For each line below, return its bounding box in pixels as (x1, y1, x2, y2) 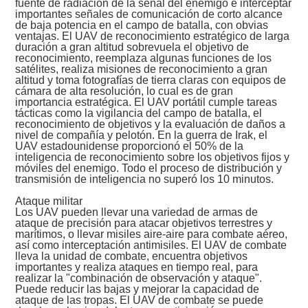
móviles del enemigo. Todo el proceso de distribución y (15, 162, 283, 175)
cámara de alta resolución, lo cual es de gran (15, 85, 234, 98)
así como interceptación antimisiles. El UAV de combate (15, 239, 287, 252)
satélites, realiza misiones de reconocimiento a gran (15, 63, 268, 76)
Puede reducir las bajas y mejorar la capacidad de (15, 283, 260, 296)
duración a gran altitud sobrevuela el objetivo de (15, 41, 250, 54)
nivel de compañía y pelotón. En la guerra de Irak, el (15, 129, 268, 142)
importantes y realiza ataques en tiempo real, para (15, 261, 258, 274)
